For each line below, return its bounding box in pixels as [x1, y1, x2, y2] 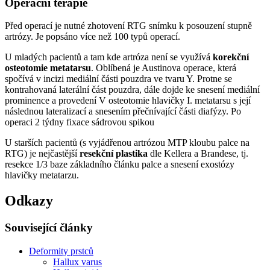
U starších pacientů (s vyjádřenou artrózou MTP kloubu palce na [5, 137, 250, 148]
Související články [5, 221, 93, 234]
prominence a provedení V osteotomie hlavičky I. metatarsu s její [5, 95, 251, 106]
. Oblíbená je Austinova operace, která [91, 63, 236, 74]
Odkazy [5, 193, 53, 209]
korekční [213, 52, 249, 63]
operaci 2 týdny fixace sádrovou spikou [5, 117, 154, 128]
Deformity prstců [29, 245, 93, 256]
